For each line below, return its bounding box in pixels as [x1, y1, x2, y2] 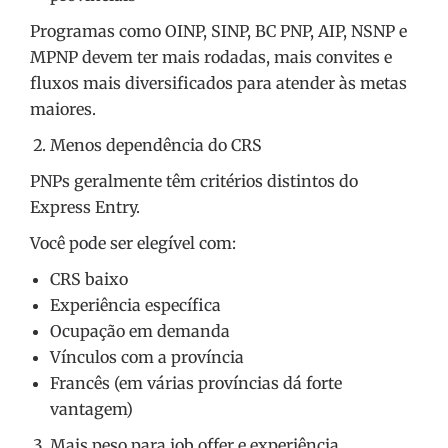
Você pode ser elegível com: [30, 233, 236, 254]
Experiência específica [50, 295, 221, 316]
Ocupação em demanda [50, 321, 230, 342]
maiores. [30, 99, 96, 120]
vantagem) [50, 399, 133, 420]
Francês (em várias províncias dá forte [50, 373, 342, 394]
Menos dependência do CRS [50, 135, 262, 156]
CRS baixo [50, 269, 128, 290]
